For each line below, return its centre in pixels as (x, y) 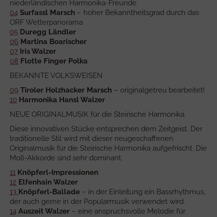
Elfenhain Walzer (48, 182)
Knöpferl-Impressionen (58, 172)
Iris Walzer (38, 51)
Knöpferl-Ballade (49, 192)
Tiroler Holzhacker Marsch (66, 90)
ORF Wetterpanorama (46, 22)
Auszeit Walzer (45, 211)
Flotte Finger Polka (54, 61)
